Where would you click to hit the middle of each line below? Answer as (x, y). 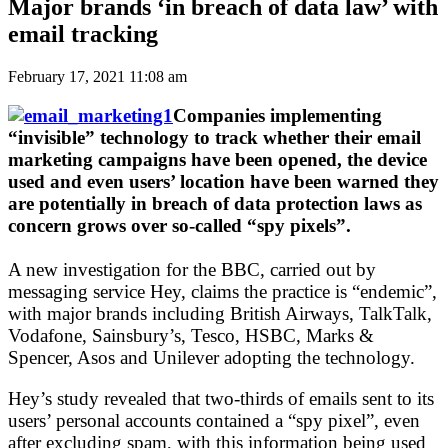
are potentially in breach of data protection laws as (215, 203)
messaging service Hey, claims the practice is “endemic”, (222, 291)
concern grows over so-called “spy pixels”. (179, 225)
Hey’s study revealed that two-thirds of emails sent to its (221, 398)
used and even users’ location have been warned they (223, 181)
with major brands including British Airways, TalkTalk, (220, 313)
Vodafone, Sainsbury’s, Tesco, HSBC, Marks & (191, 335)
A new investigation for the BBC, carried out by (192, 269)
